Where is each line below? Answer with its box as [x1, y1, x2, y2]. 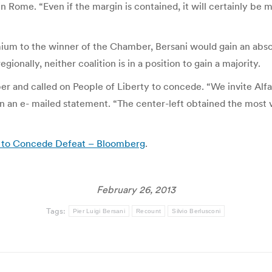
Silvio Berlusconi [172, 208, 221, 214]
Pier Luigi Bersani [72, 208, 126, 214]
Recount [136, 208, 161, 214]
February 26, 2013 [97, 183, 175, 195]
